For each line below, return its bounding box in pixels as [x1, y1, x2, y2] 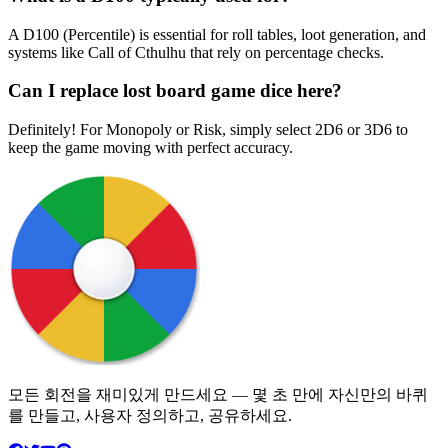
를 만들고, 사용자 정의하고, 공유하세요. [8, 407, 292, 425]
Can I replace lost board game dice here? [8, 80, 342, 102]
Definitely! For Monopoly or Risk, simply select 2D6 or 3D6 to [8, 121, 408, 139]
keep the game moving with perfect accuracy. [8, 139, 293, 157]
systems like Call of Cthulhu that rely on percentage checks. [8, 43, 384, 61]
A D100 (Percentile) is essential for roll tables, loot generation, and [8, 25, 426, 43]
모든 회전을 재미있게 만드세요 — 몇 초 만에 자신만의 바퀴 [8, 386, 428, 404]
